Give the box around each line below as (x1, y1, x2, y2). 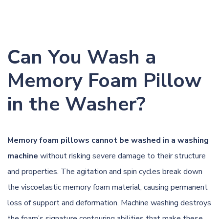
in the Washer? (7, 90, 146, 117)
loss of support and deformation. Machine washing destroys (7, 197, 211, 208)
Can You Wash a (7, 44, 156, 70)
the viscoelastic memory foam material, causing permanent (7, 181, 208, 193)
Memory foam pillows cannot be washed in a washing (7, 134, 209, 146)
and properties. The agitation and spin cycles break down (7, 166, 202, 177)
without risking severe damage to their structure (38, 150, 206, 161)
